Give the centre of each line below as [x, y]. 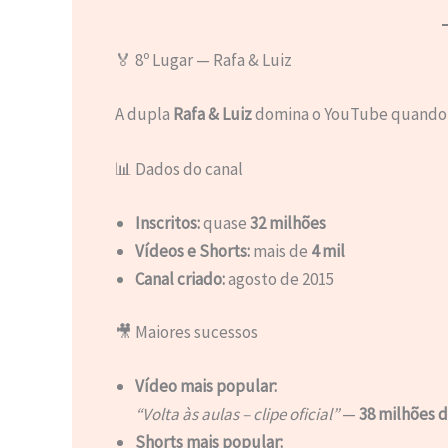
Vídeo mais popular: [205, 385]
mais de [280, 250]
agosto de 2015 [279, 278]
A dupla [143, 113]
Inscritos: [167, 222]
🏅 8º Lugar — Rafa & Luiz [203, 60]
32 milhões [287, 222]
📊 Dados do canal [178, 169]
